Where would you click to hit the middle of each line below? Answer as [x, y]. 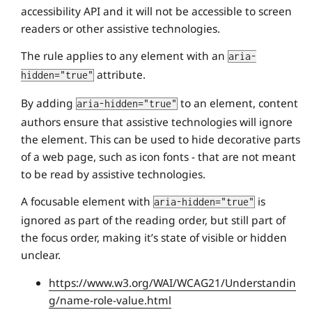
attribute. [120, 75]
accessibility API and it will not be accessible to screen [156, 11]
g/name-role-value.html [110, 301]
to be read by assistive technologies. [113, 174]
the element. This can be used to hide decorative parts [161, 140]
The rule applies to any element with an [124, 56]
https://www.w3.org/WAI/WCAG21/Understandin [172, 283]
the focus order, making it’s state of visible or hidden [154, 238]
